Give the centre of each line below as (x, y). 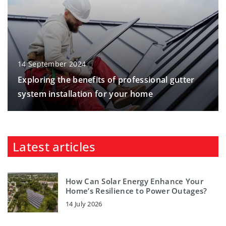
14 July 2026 (84, 204)
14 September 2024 (52, 64)
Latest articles (54, 146)
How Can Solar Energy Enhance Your (134, 181)
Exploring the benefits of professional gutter (106, 79)
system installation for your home (85, 94)
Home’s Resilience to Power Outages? (136, 191)
